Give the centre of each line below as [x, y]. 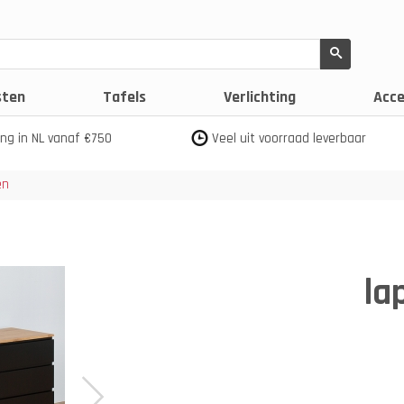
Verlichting [260, 97]
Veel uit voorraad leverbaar [289, 138]
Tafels [124, 97]
